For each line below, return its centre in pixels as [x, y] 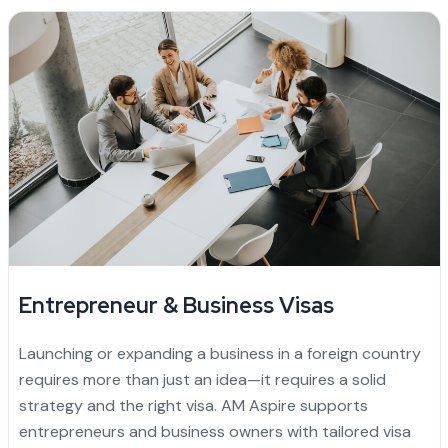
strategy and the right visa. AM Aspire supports [193, 405]
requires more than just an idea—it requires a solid [202, 379]
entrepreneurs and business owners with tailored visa [214, 431]
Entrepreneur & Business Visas [176, 305]
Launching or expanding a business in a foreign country [219, 353]
